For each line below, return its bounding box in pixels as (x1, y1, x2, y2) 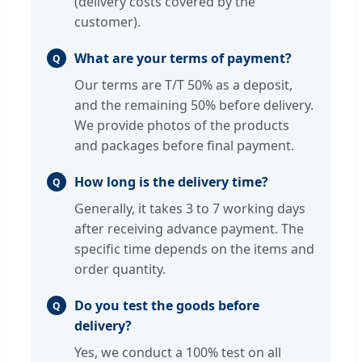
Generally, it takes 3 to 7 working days (74, 200, 305, 218)
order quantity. (74, 260, 166, 279)
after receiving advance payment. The (74, 220, 304, 238)
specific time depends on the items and (74, 240, 314, 259)
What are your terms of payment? (74, 49, 292, 68)
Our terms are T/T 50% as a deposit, (74, 76, 293, 95)
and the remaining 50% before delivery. (74, 96, 314, 115)
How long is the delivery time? (74, 173, 268, 192)
